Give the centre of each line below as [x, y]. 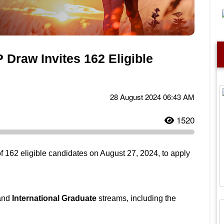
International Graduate [54, 198]
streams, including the [136, 198]
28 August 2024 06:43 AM [152, 97]
